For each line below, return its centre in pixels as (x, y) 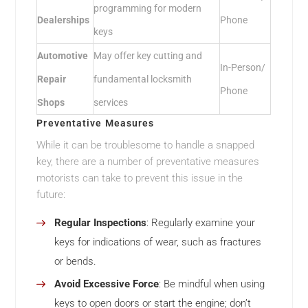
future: (51, 195)
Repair (52, 79)
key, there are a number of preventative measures (148, 162)
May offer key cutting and (148, 56)
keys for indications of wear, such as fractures (158, 242)
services (111, 103)
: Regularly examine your (201, 223)
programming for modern (148, 9)
